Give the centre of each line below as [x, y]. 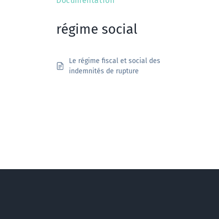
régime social [97, 29]
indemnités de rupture [104, 71]
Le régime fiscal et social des [115, 61]
